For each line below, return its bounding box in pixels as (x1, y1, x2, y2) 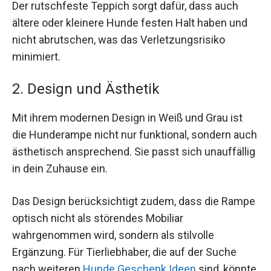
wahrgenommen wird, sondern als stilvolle (12, 228, 214, 241)
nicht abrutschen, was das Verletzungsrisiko (12, 33, 225, 47)
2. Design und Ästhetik (12, 80, 160, 98)
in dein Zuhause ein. (12, 162, 108, 175)
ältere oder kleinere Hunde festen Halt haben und (12, 16, 247, 30)
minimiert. (12, 50, 60, 64)
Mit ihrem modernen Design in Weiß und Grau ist (12, 111, 243, 125)
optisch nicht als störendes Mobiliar (12, 211, 183, 224)
